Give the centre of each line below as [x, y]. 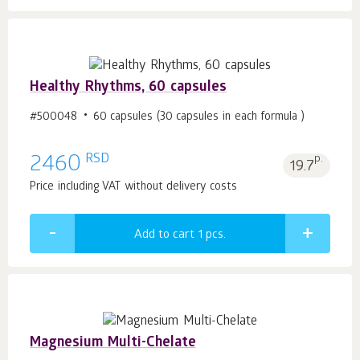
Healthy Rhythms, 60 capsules [128, 88]
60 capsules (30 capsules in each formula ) [198, 118]
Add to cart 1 [170, 236]
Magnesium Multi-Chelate [113, 344]
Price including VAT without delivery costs [133, 188]
